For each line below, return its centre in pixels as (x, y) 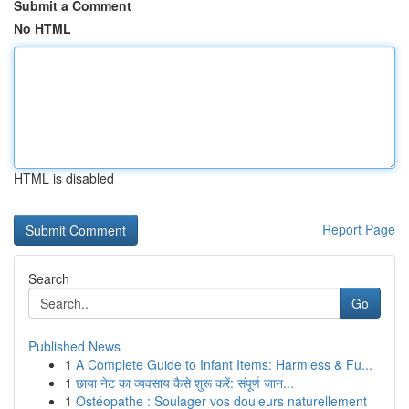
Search (49, 278)
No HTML (42, 28)
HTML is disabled (64, 178)
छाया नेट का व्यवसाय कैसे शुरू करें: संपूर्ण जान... (185, 383)
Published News (74, 346)
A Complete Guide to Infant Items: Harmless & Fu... (224, 364)
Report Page (359, 229)
